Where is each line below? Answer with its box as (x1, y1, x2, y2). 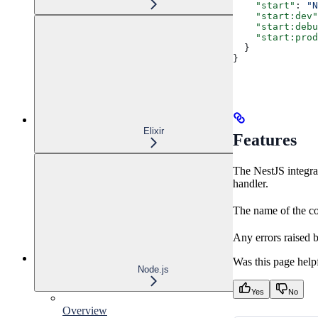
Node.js (138, 263, 169, 275)
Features (233, 131, 297, 150)
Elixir (143, 125, 164, 136)
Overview (62, 304, 107, 317)
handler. (233, 177, 268, 190)
